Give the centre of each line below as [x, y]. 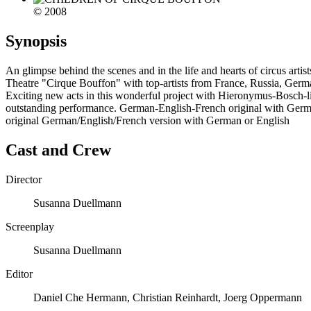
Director [24, 179]
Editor [19, 274]
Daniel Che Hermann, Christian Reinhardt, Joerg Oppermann [168, 297]
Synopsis [36, 41]
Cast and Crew [58, 150]
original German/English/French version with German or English [148, 120]
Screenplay [30, 226]
